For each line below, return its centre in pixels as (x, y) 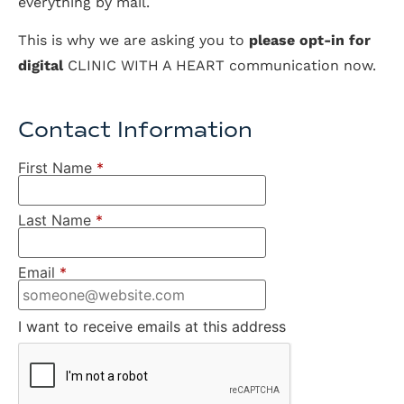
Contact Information (135, 129)
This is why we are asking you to (133, 41)
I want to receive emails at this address (152, 326)
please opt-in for (310, 41)
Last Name (55, 220)
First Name (55, 167)
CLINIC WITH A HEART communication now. (222, 66)
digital (43, 66)
